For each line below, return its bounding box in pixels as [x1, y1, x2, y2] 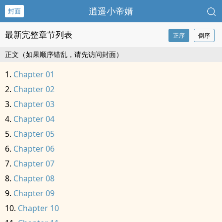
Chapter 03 [13, 99, 55, 110]
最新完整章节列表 [5, 29, 72, 40]
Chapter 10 [18, 203, 59, 214]
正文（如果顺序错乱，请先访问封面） [5, 50, 123, 59]
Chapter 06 [13, 143, 55, 154]
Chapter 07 [13, 158, 55, 169]
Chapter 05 [13, 128, 55, 139]
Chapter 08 [13, 173, 55, 184]
